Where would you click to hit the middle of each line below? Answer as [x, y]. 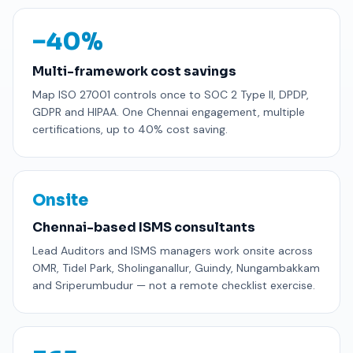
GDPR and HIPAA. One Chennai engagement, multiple [169, 111]
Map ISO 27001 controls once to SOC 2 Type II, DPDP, [171, 94]
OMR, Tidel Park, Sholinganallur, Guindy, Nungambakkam [176, 268]
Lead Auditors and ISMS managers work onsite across [173, 250]
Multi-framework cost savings [134, 71]
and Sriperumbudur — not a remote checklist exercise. [174, 285]
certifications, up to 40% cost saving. [130, 129]
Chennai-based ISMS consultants [144, 227]
